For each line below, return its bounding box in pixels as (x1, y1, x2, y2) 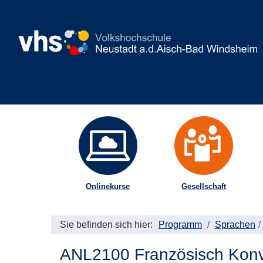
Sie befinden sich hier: (60, 220, 153, 230)
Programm (159, 220, 202, 230)
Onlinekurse (86, 182, 130, 191)
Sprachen (215, 220, 255, 230)
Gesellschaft (181, 182, 226, 191)
